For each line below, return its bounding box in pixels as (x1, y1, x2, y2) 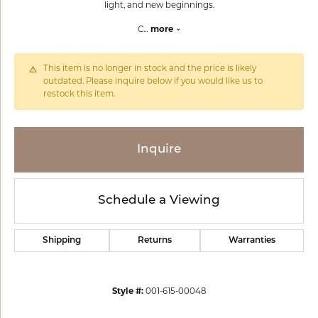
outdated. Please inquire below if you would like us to (43, 77, 263, 86)
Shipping (43, 236, 81, 245)
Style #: (112, 287, 143, 296)
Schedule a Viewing (98, 194, 220, 207)
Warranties (229, 236, 275, 245)
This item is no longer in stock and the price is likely (43, 65, 256, 73)
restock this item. (43, 90, 115, 99)
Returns (138, 236, 172, 245)
